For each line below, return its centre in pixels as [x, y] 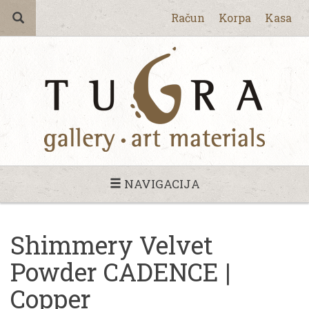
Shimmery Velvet [112, 245]
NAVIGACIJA [160, 184]
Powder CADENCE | [120, 272]
